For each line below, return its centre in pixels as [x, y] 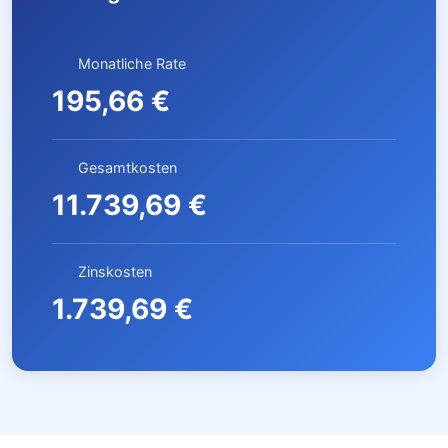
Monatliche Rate [132, 63]
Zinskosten [115, 271]
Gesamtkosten [127, 167]
